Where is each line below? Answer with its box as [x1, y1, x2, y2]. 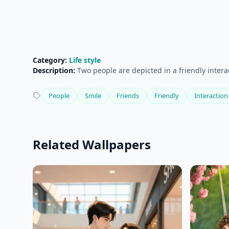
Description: [33, 65, 75, 75]
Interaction [194, 90, 228, 100]
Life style [69, 55, 101, 65]
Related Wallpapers [33, 135, 151, 153]
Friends [117, 90, 139, 100]
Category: [33, 55, 67, 65]
